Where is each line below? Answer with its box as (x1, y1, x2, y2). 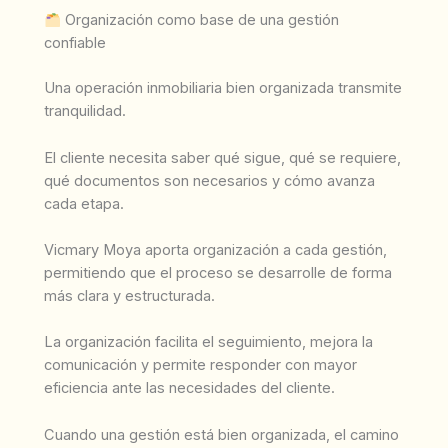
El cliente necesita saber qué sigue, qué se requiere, (44, 148, 401, 167)
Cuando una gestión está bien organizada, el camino (44, 425, 399, 444)
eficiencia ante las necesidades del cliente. (44, 379, 335, 398)
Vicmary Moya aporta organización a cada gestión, (44, 240, 387, 259)
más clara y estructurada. (44, 286, 215, 305)
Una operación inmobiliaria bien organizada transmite (44, 79, 402, 98)
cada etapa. (44, 194, 124, 213)
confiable (44, 34, 106, 53)
